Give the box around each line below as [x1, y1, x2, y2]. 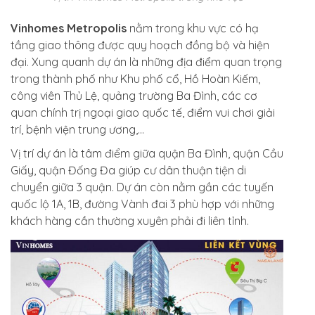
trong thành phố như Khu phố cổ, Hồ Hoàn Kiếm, [11, 72, 260, 86]
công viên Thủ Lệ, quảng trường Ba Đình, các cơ [11, 89, 257, 103]
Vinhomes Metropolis [11, 21, 127, 36]
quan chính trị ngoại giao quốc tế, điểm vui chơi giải [11, 105, 275, 120]
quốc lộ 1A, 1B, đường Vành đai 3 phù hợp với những [11, 197, 274, 212]
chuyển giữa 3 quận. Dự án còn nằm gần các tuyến [11, 180, 274, 195]
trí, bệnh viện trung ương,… [11, 122, 147, 137]
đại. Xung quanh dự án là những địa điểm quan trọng [11, 55, 282, 70]
